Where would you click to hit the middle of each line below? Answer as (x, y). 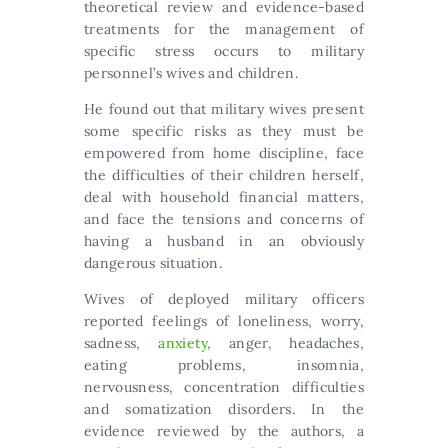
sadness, (121, 342)
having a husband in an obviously (224, 240)
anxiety (182, 342)
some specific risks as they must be (224, 130)
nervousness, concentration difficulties (224, 386)
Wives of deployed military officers (224, 298)
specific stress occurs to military (224, 50)
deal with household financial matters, (224, 196)
